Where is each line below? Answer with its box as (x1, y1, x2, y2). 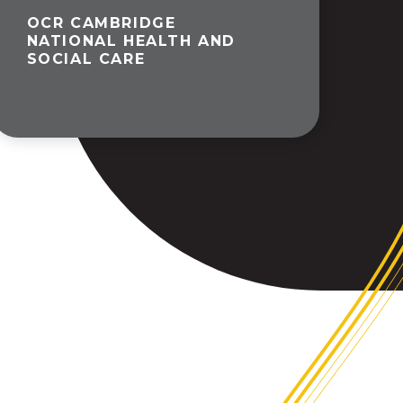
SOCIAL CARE (26, 49, 146, 67)
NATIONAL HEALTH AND (26, 31, 237, 49)
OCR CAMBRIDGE (26, 13, 176, 31)
